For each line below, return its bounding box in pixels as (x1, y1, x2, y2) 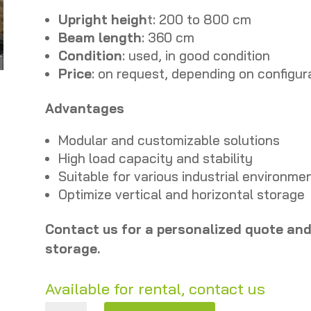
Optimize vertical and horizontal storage (58, 186, 305, 203)
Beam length (58, 29, 142, 47)
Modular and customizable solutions (58, 132, 280, 149)
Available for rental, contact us (44, 279, 265, 299)
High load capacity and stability (58, 150, 253, 167)
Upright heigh (58, 11, 147, 28)
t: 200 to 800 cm (146, 11, 251, 28)
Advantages (44, 100, 124, 117)
